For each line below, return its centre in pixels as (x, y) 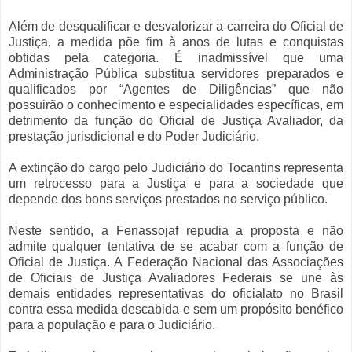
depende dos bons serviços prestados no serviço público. (170, 199)
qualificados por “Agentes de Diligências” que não (176, 89)
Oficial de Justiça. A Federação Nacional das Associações (176, 262)
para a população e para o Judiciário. (114, 324)
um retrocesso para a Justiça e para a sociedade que (176, 183)
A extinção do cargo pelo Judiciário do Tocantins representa (176, 167)
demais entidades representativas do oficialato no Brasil (176, 293)
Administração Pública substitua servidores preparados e (176, 73)
